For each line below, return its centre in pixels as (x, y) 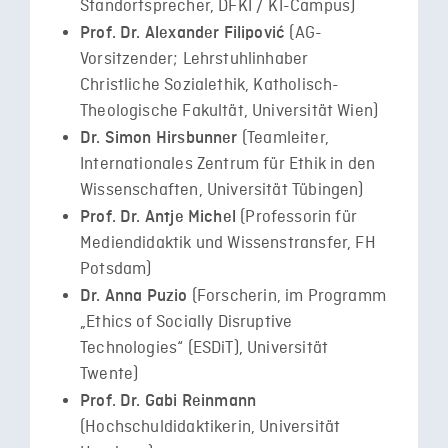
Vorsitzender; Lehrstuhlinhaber (194, 59)
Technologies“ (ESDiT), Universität (204, 348)
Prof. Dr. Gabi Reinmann (168, 400)
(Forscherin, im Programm (287, 296)
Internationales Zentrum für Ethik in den (228, 164)
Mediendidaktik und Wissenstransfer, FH (228, 243)
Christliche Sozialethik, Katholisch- (210, 85)
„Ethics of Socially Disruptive (186, 322)
